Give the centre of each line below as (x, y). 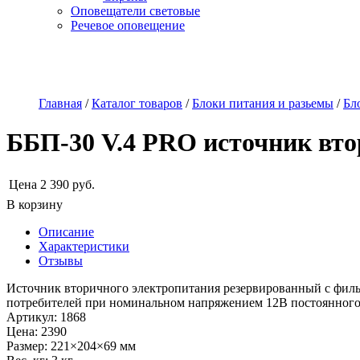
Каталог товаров (137, 103)
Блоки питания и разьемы (263, 103)
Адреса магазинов (262, 65)
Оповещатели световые (135, 11)
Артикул (30, 317)
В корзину (35, 204)
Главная (60, 103)
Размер (25, 346)
